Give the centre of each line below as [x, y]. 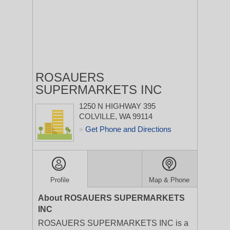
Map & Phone [169, 180]
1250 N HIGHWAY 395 [117, 106]
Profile [60, 180]
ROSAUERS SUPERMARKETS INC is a [113, 223]
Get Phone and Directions [128, 129]
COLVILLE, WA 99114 [116, 116]
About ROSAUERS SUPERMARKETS [111, 198]
